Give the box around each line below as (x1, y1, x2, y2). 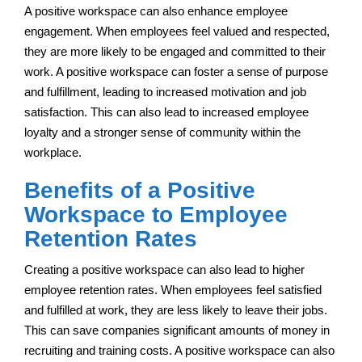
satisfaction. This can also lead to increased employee (24, 104, 309, 119)
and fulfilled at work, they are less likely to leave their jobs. (24, 302, 327, 317)
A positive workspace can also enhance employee (24, 3, 288, 18)
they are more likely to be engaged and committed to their (24, 44, 326, 58)
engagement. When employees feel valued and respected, (24, 23, 330, 38)
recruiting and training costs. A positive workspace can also (24, 343, 335, 357)
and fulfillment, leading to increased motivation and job (24, 84, 306, 99)
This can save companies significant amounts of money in (24, 322, 330, 337)
